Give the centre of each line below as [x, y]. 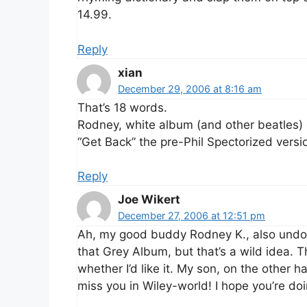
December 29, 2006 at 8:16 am [190, 88]
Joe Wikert [149, 200]
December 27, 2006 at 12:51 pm [192, 216]
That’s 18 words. [122, 107]
